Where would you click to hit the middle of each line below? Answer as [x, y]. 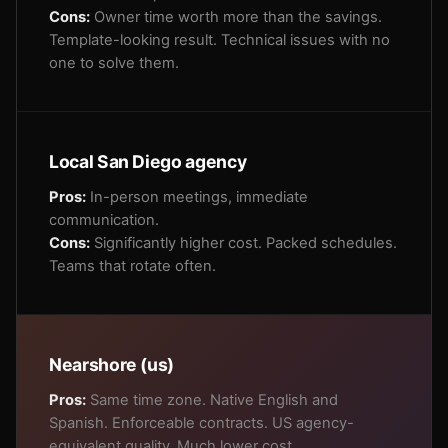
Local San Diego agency [148, 161]
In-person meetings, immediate [197, 197]
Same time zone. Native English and [212, 400]
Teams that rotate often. [132, 266]
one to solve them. [114, 63]
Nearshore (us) [112, 364]
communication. [104, 220]
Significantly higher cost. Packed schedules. [243, 243]
